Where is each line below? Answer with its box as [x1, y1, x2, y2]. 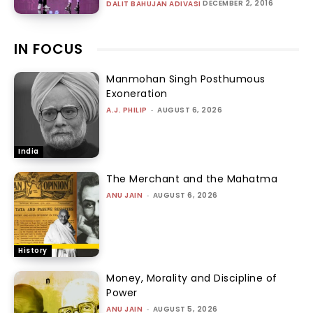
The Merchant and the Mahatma [106, 171, 278, 186]
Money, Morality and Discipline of [106, 271, 277, 286]
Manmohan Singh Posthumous [106, 72, 265, 87]
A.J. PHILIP [106, 105, 147, 116]
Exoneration [106, 87, 168, 101]
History [18, 245, 48, 256]
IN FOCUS [14, 39, 83, 59]
